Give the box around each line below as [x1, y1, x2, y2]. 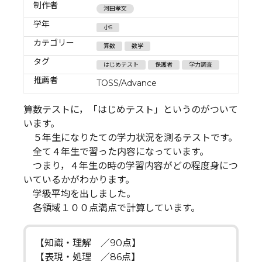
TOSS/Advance [96, 77, 157, 88]
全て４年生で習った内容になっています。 [23, 146, 209, 157]
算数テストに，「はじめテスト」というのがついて [23, 104, 238, 115]
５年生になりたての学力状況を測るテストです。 [23, 132, 237, 143]
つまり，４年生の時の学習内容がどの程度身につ [23, 160, 238, 171]
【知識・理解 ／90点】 [35, 237, 141, 249]
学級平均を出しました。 [23, 188, 136, 199]
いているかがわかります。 [23, 174, 135, 185]
